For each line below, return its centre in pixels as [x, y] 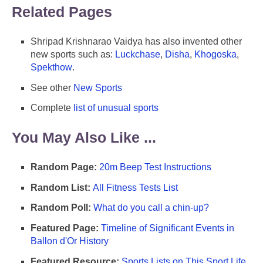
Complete [52, 108]
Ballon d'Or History [70, 241]
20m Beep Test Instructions [155, 167]
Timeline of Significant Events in [168, 228]
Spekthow [51, 67]
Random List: [60, 187]
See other [52, 87]
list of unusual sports [116, 108]
